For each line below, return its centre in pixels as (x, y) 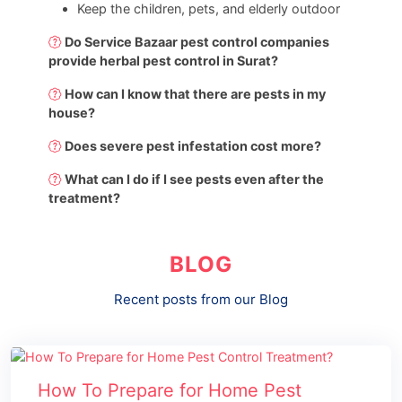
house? (72, 113)
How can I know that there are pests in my (196, 94)
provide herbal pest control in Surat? (164, 61)
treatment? (85, 198)
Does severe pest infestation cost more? (193, 146)
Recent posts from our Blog (201, 300)
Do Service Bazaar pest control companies (197, 42)
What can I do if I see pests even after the (195, 179)
